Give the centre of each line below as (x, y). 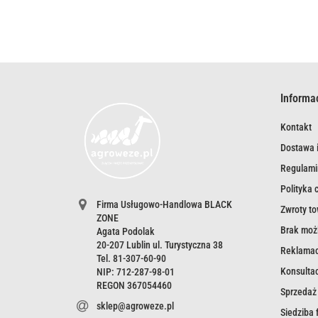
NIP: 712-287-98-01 (135, 272)
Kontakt (296, 127)
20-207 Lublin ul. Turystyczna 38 (159, 245)
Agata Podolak (125, 232)
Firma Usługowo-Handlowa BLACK (164, 205)
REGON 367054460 (134, 286)
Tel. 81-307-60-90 (131, 259)
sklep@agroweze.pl (135, 306)
